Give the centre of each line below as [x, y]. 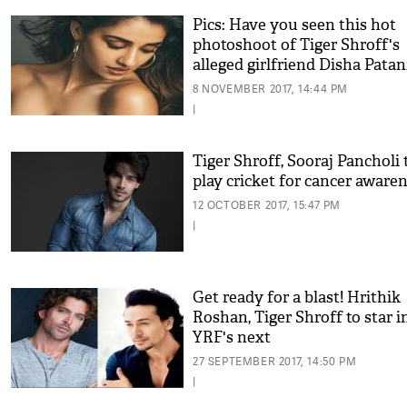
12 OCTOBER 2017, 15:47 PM [267, 205]
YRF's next [232, 338]
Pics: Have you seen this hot [294, 25]
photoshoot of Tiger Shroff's [296, 45]
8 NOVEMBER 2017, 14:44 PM [270, 89]
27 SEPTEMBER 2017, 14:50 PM [275, 361]
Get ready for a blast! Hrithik [297, 298]
